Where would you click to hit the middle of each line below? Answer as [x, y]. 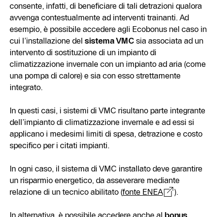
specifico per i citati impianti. [60, 145]
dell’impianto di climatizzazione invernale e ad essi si [102, 122]
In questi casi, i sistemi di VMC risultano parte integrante [108, 110]
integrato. [26, 87]
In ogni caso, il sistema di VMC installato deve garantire [106, 168]
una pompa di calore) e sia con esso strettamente [95, 75]
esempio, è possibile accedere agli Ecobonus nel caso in [108, 29]
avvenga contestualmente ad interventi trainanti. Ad [99, 17]
